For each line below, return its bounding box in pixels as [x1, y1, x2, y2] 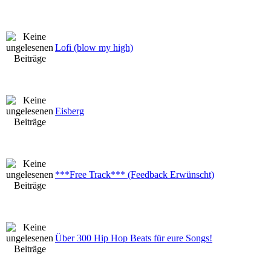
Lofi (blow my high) [55, 42, 133, 53]
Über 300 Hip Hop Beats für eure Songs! [55, 232, 212, 243]
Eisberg [55, 105, 84, 116]
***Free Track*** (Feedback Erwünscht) [55, 169, 214, 180]
